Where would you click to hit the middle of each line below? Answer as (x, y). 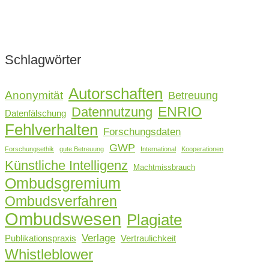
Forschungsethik (29, 149)
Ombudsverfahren (61, 201)
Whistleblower (49, 254)
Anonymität (34, 95)
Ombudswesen (63, 219)
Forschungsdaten (142, 131)
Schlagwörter (43, 60)
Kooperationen (202, 149)
